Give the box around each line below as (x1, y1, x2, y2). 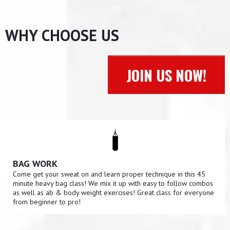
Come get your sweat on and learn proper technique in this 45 (13, 169, 205, 179)
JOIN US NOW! (126, 63, 206, 86)
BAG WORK (13, 157, 57, 169)
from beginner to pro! (13, 197, 81, 206)
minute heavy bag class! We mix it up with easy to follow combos (13, 178, 213, 188)
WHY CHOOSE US (5, 25, 119, 45)
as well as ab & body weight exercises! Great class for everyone (13, 187, 214, 197)
